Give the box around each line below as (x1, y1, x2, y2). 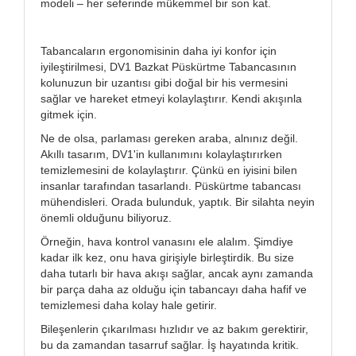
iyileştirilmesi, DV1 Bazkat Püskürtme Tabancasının (41, 60, 296, 73)
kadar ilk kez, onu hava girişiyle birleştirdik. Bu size (41, 250, 294, 264)
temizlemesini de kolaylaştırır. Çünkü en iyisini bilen (41, 163, 297, 176)
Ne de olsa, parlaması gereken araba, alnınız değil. (41, 131, 298, 145)
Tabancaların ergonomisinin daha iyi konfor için (41, 44, 277, 57)
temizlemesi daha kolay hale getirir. (41, 298, 217, 311)
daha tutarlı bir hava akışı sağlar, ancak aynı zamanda (41, 266, 313, 280)
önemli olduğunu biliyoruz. (41, 211, 172, 224)
